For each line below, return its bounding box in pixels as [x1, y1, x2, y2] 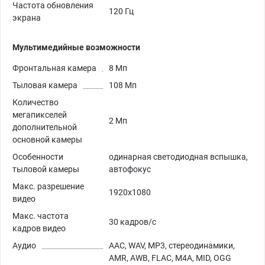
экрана [12, 12, 41, 22]
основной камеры [12, 134, 82, 144]
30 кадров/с [109, 216, 156, 227]
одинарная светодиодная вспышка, [109, 151, 248, 161]
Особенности [12, 151, 63, 161]
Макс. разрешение [12, 181, 84, 191]
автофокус [109, 164, 151, 174]
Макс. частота [12, 211, 69, 221]
